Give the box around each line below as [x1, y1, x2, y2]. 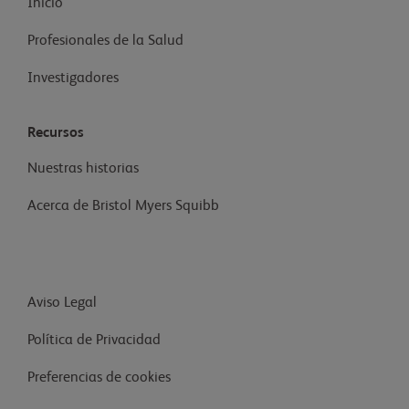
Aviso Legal [27, 296, 97, 311]
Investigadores [27, 71, 119, 87]
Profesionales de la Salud [27, 34, 184, 49]
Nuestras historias [27, 162, 139, 177]
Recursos [27, 126, 84, 142]
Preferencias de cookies [27, 371, 174, 386]
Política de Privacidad [27, 333, 161, 349]
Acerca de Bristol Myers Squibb [27, 199, 219, 215]
